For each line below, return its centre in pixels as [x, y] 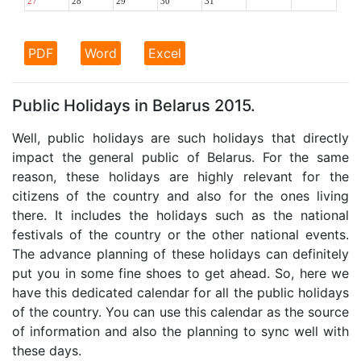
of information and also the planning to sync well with [180, 331]
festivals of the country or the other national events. [180, 234]
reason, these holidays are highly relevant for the [180, 176]
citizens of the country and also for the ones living [180, 195]
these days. [47, 350]
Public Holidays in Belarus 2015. [134, 105]
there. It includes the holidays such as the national [180, 215]
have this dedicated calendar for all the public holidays [180, 292]
